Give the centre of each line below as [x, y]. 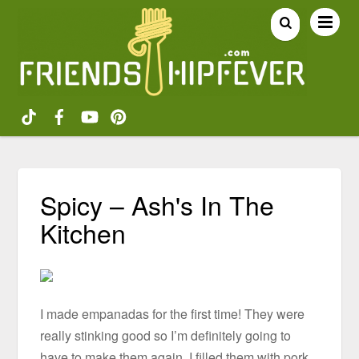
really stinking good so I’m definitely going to [166, 336]
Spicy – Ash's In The [157, 205]
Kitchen [83, 233]
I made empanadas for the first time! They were [173, 314]
